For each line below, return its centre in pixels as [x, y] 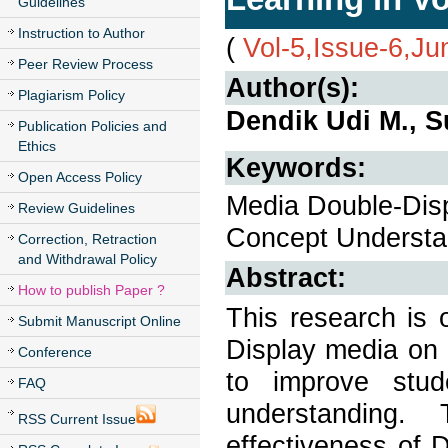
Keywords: [296, 168]
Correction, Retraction [87, 239]
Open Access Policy [80, 177]
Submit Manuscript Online [99, 321]
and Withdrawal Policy [87, 259]
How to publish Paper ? [91, 290]
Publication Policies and [92, 126]
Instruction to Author [81, 33]
